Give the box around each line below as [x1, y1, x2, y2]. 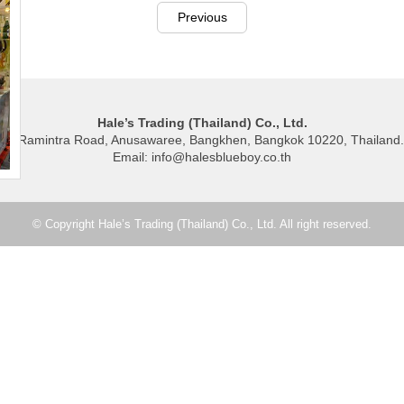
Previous [177, 10, 227, 25]
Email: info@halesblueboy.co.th [113, 150, 291, 165]
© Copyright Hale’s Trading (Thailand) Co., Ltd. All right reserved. [32, 217, 372, 232]
